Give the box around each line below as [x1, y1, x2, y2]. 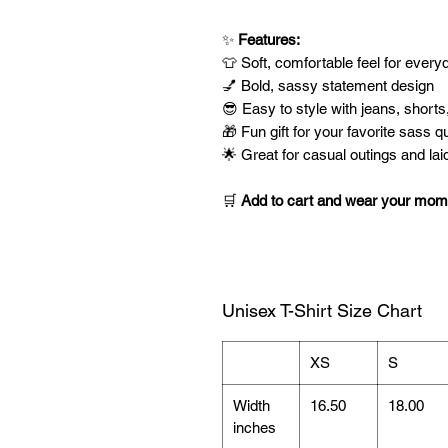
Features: [238, 30, 300, 48]
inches [233, 418, 276, 436]
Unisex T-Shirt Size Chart [222, 299, 422, 321]
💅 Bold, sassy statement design [222, 76, 434, 94]
